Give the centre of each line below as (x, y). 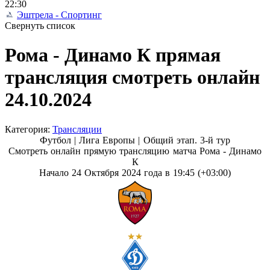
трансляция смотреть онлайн (132, 77)
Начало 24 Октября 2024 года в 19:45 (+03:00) (135, 172)
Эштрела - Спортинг (59, 15)
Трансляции (77, 129)
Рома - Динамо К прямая (113, 55)
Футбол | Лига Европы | (92, 140)
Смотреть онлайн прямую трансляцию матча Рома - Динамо (135, 151)
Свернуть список (40, 26)
